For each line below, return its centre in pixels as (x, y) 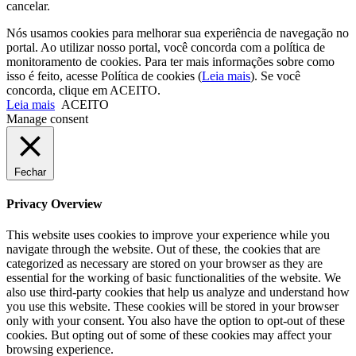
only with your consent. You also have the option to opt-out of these (176, 321)
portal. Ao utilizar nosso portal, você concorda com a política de (166, 47)
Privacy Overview (54, 203)
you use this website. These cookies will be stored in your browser (172, 307)
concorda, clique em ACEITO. (83, 90)
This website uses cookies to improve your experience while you (168, 235)
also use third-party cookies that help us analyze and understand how (178, 292)
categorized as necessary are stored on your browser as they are (164, 264)
